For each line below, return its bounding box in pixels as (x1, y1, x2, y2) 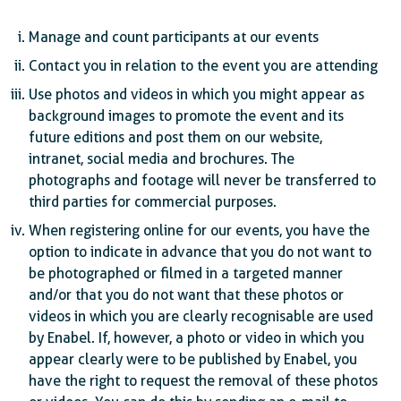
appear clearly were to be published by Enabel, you (29, 351, 357, 368)
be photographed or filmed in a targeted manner (29, 265, 343, 282)
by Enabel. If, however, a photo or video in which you (29, 329, 364, 346)
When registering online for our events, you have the (29, 222, 370, 239)
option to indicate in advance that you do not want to (29, 243, 371, 260)
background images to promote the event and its (29, 107, 344, 124)
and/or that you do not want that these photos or (29, 286, 344, 303)
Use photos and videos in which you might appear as (29, 86, 364, 103)
